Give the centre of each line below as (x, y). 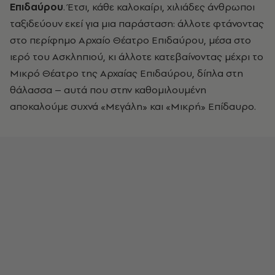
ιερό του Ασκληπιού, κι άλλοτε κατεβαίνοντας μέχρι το (137, 56)
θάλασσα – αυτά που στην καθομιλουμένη (108, 90)
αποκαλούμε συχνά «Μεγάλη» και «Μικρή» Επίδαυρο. (133, 106)
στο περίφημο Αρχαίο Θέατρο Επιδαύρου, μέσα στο (130, 40)
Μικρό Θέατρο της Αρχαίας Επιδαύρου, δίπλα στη (126, 73)
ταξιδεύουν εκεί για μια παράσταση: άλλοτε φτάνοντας (137, 23)
